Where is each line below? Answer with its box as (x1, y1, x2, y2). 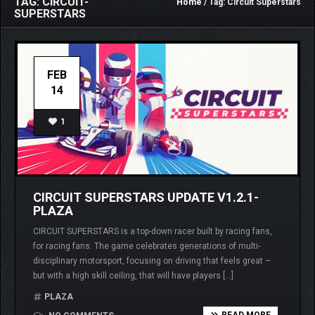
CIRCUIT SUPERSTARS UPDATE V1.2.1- (33, 190, 259, 205)
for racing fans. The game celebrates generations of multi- (33, 241, 260, 252)
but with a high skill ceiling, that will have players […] (33, 271, 233, 281)
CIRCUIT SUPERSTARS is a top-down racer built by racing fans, (33, 226, 272, 237)
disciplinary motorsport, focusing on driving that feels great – (33, 256, 271, 266)
